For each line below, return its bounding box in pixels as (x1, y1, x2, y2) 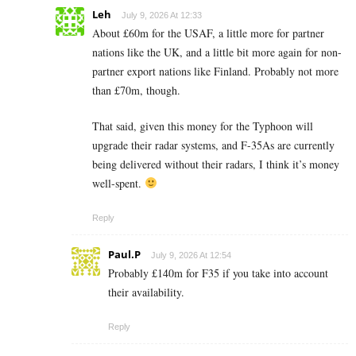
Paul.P (108, 246, 141, 261)
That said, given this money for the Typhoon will (92, 118, 313, 133)
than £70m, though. (92, 82, 180, 98)
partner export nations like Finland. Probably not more (92, 63, 339, 79)
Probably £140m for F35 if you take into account (108, 265, 328, 281)
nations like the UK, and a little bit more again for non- (92, 44, 342, 60)
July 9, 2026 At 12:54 (151, 250, 231, 260)
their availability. (108, 284, 184, 300)
